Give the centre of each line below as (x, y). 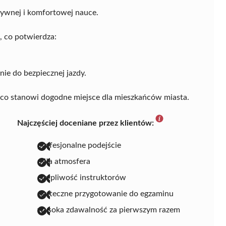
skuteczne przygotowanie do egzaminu (105, 193)
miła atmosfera (64, 161)
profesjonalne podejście (79, 145)
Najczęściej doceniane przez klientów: (86, 123)
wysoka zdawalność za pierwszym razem (109, 210)
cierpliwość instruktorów (82, 177)
